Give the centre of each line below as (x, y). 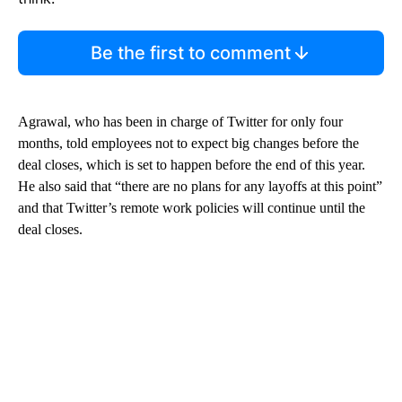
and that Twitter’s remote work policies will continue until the (192, 207)
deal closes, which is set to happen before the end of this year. (192, 164)
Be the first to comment (190, 52)
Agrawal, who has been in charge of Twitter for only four (180, 121)
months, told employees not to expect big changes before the (188, 143)
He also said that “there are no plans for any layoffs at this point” (200, 186)
